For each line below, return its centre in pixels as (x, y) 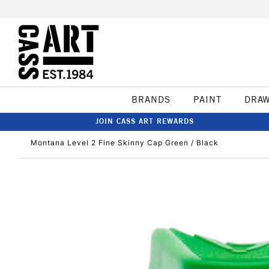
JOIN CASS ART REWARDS (145, 121)
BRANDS (151, 99)
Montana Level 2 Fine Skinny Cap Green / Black (125, 143)
